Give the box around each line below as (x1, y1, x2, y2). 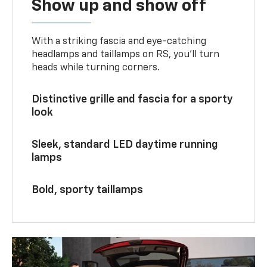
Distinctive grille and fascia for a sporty (32, 94, 234, 105)
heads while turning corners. (32, 63, 160, 73)
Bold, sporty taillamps (32, 185, 144, 196)
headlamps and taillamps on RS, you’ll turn (32, 50, 220, 60)
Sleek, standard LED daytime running (32, 139, 219, 151)
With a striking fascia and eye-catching (32, 37, 207, 47)
